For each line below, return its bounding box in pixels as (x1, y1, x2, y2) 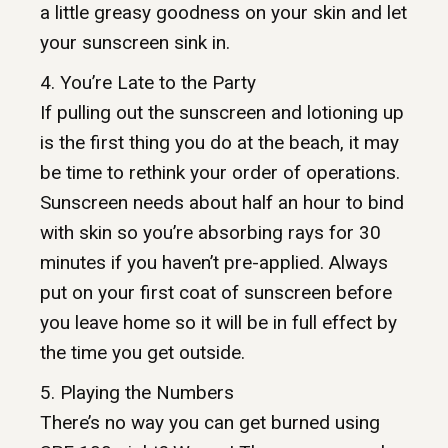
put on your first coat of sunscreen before (40, 281, 392, 305)
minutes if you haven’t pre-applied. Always (40, 251, 388, 275)
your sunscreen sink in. (40, 31, 230, 55)
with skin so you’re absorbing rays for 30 (40, 221, 381, 245)
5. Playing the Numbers (40, 381, 234, 405)
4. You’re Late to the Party (40, 71, 256, 95)
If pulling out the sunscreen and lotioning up (40, 101, 404, 125)
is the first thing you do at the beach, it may (40, 131, 399, 155)
